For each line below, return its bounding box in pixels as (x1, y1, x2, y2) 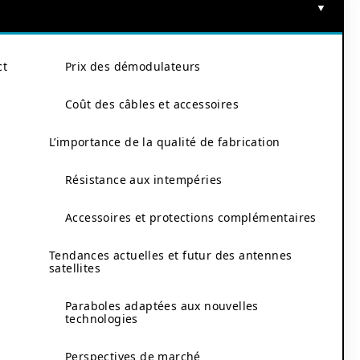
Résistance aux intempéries (65, 172, 223, 187)
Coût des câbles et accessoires (65, 96, 239, 112)
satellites (49, 260, 100, 276)
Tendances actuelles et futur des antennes (49, 247, 292, 263)
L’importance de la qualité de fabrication (49, 134, 280, 149)
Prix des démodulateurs (65, 59, 201, 74)
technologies (65, 311, 138, 326)
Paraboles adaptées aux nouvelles (65, 298, 259, 313)
